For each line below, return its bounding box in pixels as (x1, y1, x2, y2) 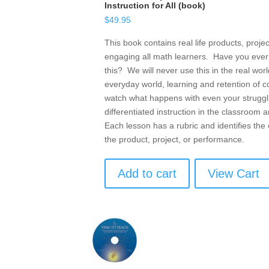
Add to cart (118, 166, 177, 180)
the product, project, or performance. (104, 134, 245, 144)
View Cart (208, 166, 260, 180)
